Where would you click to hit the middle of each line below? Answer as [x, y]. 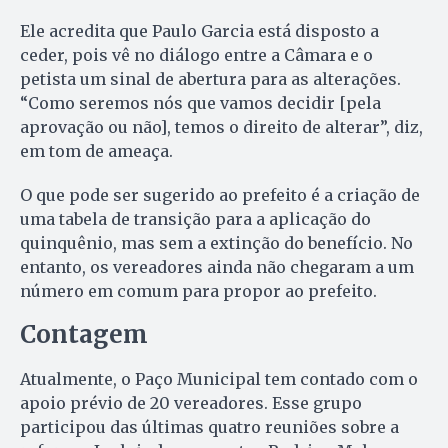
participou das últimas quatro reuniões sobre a [209, 427]
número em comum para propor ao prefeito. [198, 291]
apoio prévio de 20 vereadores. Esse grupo [191, 403]
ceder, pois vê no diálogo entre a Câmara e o [196, 55]
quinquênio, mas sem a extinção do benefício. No [216, 243]
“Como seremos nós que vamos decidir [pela [200, 103]
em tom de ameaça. [96, 151]
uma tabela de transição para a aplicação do [195, 219]
